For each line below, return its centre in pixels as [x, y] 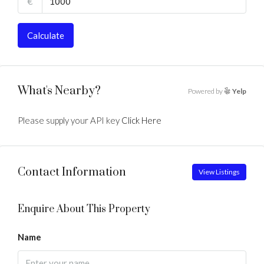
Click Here [141, 120]
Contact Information [72, 172]
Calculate [46, 35]
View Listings [219, 172]
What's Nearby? [59, 91]
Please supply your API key [70, 120]
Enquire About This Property [84, 209]
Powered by [206, 91]
